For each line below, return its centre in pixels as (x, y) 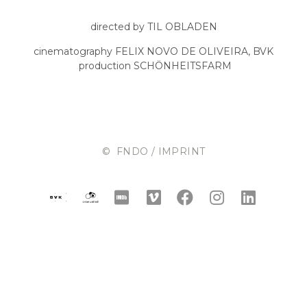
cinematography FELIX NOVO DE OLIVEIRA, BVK (153, 51)
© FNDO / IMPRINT (153, 152)
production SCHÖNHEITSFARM (153, 65)
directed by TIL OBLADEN (153, 27)
